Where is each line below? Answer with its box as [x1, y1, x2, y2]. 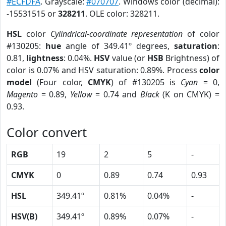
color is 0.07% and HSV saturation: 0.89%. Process [7, 65, 199, 76]
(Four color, [32, 77, 88, 88]
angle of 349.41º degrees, [61, 40, 174, 51]
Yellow [70, 89, 92, 100]
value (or [109, 52, 147, 64]
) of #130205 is [111, 77, 181, 88]
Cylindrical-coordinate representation [50, 28, 183, 39]
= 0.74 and [92, 89, 140, 100]
